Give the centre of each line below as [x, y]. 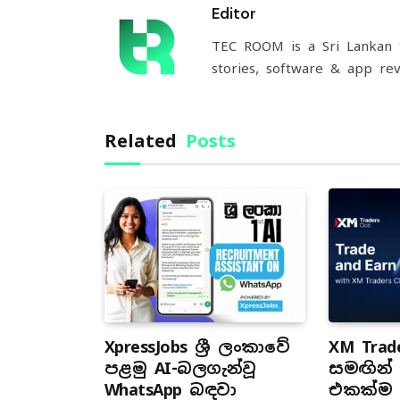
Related [145, 142]
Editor [234, 14]
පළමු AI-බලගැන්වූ [180, 369]
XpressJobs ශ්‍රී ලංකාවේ [197, 347]
